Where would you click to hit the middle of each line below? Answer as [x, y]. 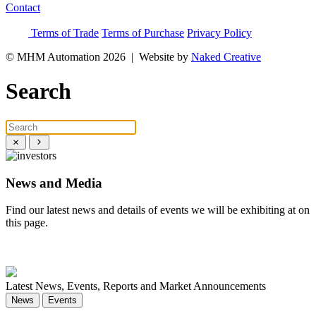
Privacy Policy [219, 33]
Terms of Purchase [143, 33]
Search [38, 91]
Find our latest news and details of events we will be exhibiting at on [158, 210]
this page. [27, 223]
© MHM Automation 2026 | [72, 57]
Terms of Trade [65, 33]
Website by [165, 57]
